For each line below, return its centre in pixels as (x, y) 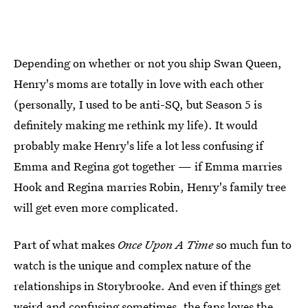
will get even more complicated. (96, 207)
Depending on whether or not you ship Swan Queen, (148, 63)
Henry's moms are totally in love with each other (139, 83)
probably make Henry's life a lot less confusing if (139, 145)
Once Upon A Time (167, 244)
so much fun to (254, 244)
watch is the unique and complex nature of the (132, 265)
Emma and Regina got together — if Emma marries (148, 166)
